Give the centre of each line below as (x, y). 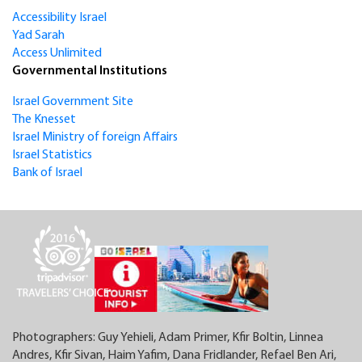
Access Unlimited (57, 54)
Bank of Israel (47, 173)
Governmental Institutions (90, 72)
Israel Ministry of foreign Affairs (95, 138)
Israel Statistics (53, 156)
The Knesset (44, 120)
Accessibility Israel (59, 18)
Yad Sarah (38, 36)
